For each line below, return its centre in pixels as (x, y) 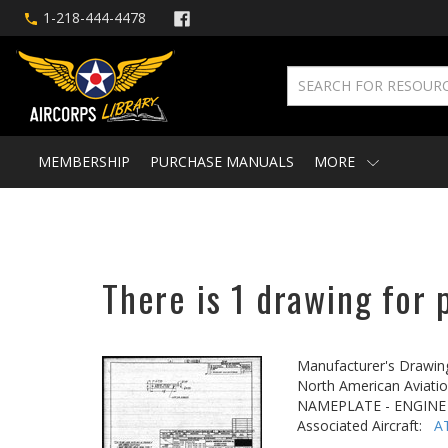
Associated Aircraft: (365, 425)
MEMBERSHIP (84, 161)
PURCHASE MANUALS (222, 161)
